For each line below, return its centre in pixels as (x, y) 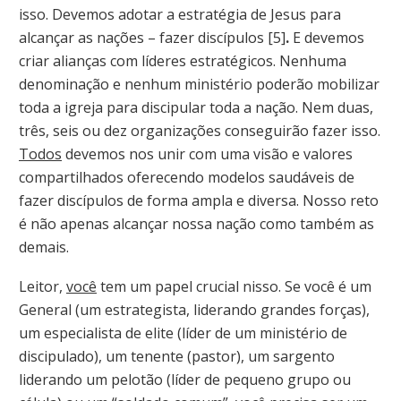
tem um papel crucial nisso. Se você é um (234, 286)
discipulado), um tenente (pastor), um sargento (177, 356)
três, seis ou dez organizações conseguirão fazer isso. (200, 131)
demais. (44, 247)
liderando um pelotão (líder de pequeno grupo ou (185, 379)
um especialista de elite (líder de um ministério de (183, 333)
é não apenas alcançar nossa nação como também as (196, 224)
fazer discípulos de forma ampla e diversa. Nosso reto (199, 201)
